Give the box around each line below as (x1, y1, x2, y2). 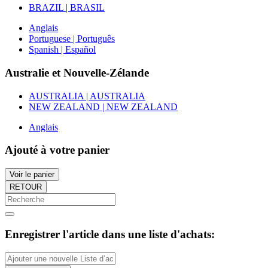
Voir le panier (10, 170, 54, 179)
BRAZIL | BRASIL (29, 2, 105, 13)
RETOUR (10, 182, 42, 192)
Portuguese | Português (29, 33, 115, 44)
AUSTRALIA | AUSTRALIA (29, 90, 145, 101)
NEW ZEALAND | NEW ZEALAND (29, 101, 178, 112)
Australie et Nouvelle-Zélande (5, 66, 149, 79)
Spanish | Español (29, 44, 96, 55)
